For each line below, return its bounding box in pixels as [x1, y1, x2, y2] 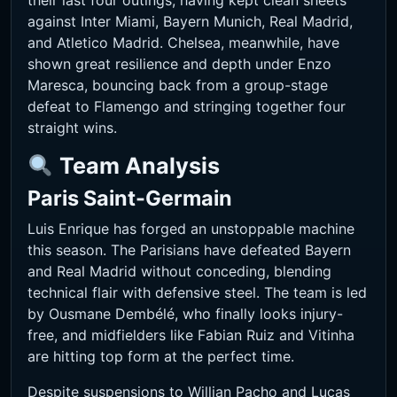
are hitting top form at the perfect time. [27, 347, 294, 366]
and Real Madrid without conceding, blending [27, 262, 331, 281]
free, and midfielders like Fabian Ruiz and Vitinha [27, 326, 354, 345]
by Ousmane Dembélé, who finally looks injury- [27, 305, 343, 323]
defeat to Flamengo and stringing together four [27, 97, 346, 116]
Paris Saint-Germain [27, 185, 232, 212]
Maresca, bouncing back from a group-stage [27, 76, 328, 95]
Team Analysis [58, 152, 220, 180]
